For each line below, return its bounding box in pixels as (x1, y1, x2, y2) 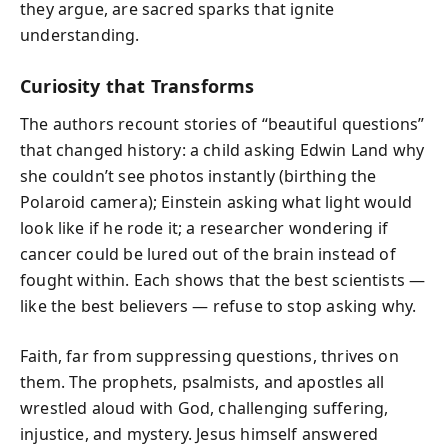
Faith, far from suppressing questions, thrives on (20, 345, 399, 367)
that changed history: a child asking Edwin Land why (20, 139, 425, 161)
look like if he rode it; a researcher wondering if (20, 217, 388, 239)
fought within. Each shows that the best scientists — (20, 269, 426, 291)
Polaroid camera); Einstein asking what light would (20, 191, 412, 213)
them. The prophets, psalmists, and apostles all (20, 371, 385, 393)
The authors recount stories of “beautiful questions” (20, 113, 425, 135)
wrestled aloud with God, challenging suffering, (20, 397, 389, 419)
